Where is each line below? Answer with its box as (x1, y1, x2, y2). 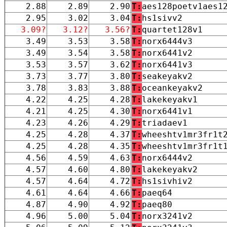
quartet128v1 (142, 24, 203, 34)
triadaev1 (142, 118, 187, 128)
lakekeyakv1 (142, 94, 198, 104)
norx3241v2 (142, 211, 193, 221)
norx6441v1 (142, 106, 193, 116)
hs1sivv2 (142, 13, 182, 23)
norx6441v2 (142, 48, 193, 58)
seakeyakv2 (142, 71, 193, 81)
